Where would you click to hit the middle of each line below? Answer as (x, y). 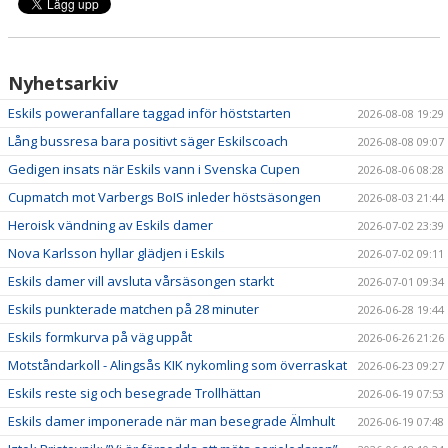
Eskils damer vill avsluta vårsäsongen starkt (141, 280)
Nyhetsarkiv (63, 82)
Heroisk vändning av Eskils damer (110, 224)
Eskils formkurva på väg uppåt (100, 336)
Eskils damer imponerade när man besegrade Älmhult (171, 420)
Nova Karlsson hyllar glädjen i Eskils (116, 252)
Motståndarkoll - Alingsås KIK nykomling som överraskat (177, 364)
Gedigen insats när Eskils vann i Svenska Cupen (154, 168)
